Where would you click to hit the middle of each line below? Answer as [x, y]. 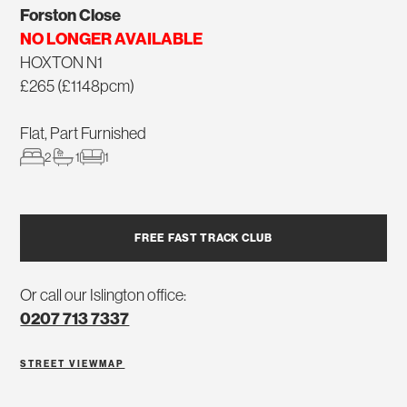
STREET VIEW [60, 364]
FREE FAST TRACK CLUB [203, 238]
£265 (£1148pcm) [78, 86]
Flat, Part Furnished [84, 134]
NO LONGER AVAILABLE [112, 39]
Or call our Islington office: [104, 295]
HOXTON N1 [62, 63]
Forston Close [71, 15]
